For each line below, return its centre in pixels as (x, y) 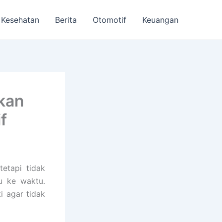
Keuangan (160, 20)
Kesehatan (20, 20)
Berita (66, 20)
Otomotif (110, 20)
